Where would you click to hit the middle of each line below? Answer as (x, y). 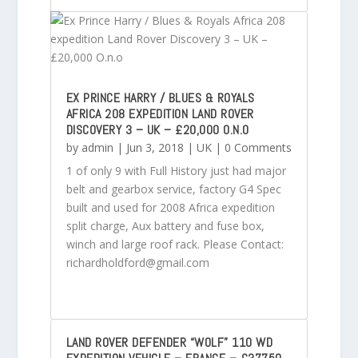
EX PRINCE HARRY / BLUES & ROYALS (160, 97)
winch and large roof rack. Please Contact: (175, 244)
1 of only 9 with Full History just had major (176, 170)
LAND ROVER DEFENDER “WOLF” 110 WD (169, 342)
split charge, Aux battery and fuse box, (165, 225)
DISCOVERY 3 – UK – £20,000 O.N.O (157, 129)
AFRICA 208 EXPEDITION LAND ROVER (160, 113)
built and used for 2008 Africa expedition (170, 207)
